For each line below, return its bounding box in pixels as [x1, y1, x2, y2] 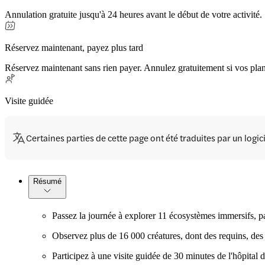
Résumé [33, 177, 62, 186]
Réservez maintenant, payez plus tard [5, 43, 143, 53]
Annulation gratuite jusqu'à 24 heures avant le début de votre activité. [5, 9, 262, 20]
